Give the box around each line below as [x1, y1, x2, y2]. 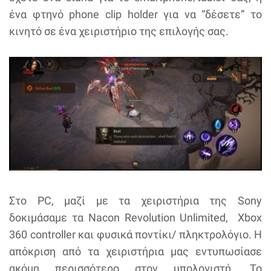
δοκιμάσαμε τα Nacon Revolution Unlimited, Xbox [9, 211, 262, 224]
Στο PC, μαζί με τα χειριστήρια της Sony [9, 194, 262, 207]
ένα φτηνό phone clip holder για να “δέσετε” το [9, 8, 262, 21]
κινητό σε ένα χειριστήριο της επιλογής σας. [9, 25, 229, 38]
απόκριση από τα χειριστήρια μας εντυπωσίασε [9, 245, 262, 258]
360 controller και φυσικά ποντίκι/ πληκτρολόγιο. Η [9, 228, 262, 241]
